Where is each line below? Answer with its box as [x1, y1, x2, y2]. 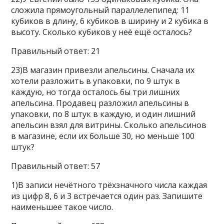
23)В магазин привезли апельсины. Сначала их [11, 64, 195, 75]
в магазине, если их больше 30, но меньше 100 [11, 130, 195, 141]
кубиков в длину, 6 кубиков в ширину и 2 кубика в [11, 15, 209, 26]
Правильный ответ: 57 [11, 160, 100, 171]
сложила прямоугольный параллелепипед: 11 [11, 4, 190, 15]
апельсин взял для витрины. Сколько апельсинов [11, 119, 207, 130]
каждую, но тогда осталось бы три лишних [11, 86, 180, 97]
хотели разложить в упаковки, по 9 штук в [11, 75, 180, 86]
